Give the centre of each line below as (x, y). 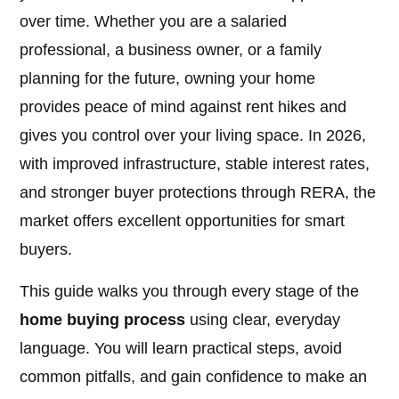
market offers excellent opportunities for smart (183, 221)
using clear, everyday (263, 320)
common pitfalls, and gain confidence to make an (194, 377)
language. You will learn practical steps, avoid (181, 349)
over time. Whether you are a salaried (154, 22)
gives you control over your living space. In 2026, (193, 136)
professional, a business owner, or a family (171, 50)
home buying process (103, 320)
